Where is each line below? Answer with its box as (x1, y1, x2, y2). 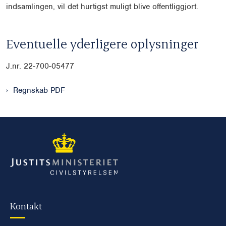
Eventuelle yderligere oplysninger (6, 35, 199, 52)
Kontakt (10, 199, 42, 211)
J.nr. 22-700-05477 (6, 61, 74, 71)
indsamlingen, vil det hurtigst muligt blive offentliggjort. (6, 2, 198, 12)
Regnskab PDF (13, 85, 65, 95)
